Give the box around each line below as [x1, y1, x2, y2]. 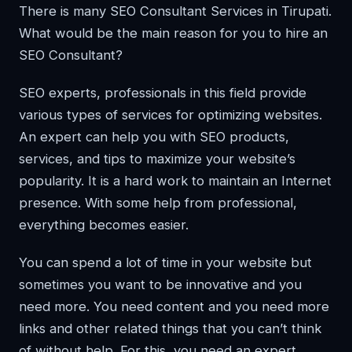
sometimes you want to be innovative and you [19, 277, 302, 292]
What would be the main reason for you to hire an [19, 25, 328, 41]
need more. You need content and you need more [19, 299, 329, 314]
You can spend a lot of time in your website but [19, 255, 312, 270]
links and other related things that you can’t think [19, 321, 321, 336]
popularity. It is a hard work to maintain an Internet [19, 173, 332, 189]
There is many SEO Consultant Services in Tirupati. [19, 3, 332, 19]
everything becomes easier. [19, 217, 189, 233]
